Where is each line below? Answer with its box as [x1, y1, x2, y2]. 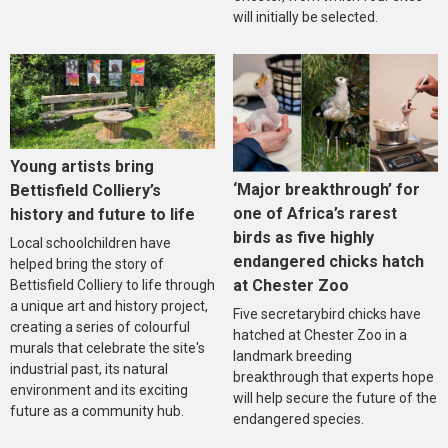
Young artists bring [10, 157, 154, 177]
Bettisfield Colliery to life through [10, 277, 215, 294]
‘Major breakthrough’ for [232, 180, 420, 200]
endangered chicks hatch [232, 252, 424, 272]
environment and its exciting [10, 382, 188, 399]
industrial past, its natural [10, 361, 168, 378]
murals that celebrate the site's [10, 340, 205, 357]
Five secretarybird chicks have [232, 306, 421, 323]
